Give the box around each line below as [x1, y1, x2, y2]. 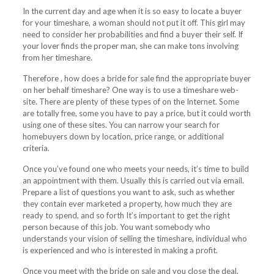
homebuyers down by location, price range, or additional [22, 131, 224, 141]
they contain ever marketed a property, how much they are [22, 199, 232, 209]
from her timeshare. [22, 53, 92, 62]
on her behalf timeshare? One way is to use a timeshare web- [22, 85, 239, 95]
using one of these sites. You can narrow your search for [22, 120, 220, 130]
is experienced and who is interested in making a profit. [22, 245, 218, 255]
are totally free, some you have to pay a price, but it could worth [22, 108, 251, 118]
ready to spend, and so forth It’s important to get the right [22, 210, 230, 220]
